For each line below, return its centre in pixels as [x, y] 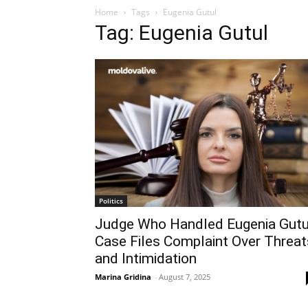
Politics [111, 201]
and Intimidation [146, 259]
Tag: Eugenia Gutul [181, 32]
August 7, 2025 [185, 277]
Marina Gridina [123, 277]
